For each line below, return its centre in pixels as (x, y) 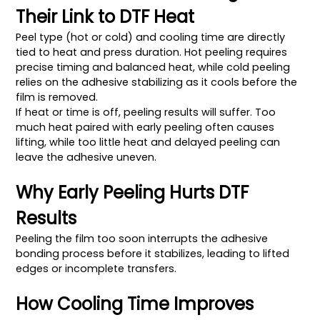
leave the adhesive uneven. (86, 157)
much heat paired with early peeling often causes (145, 127)
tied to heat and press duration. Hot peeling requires (152, 52)
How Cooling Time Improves (135, 304)
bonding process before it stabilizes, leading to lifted (153, 253)
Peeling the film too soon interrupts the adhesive (142, 238)
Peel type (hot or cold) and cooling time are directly (151, 37)
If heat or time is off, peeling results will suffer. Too (146, 112)
